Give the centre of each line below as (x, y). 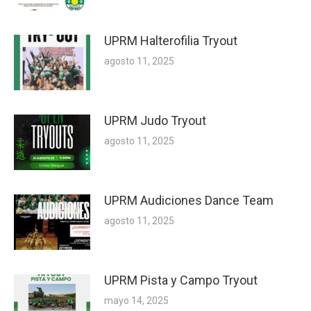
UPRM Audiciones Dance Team (189, 201)
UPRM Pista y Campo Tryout (181, 280)
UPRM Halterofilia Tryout (171, 41)
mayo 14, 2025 (136, 301)
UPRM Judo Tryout (155, 121)
